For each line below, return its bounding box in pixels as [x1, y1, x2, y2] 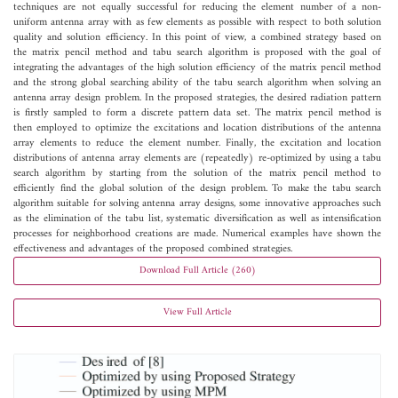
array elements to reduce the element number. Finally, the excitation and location [13, 133, 382, 153]
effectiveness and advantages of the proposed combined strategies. [13, 239, 292, 259]
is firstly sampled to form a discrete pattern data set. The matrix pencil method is [13, 103, 382, 123]
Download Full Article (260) [139, 261, 256, 279]
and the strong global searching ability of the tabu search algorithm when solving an [13, 73, 382, 92]
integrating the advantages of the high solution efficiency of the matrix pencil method [13, 58, 382, 77]
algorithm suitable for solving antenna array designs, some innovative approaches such [13, 194, 382, 213]
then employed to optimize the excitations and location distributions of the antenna [13, 118, 382, 138]
